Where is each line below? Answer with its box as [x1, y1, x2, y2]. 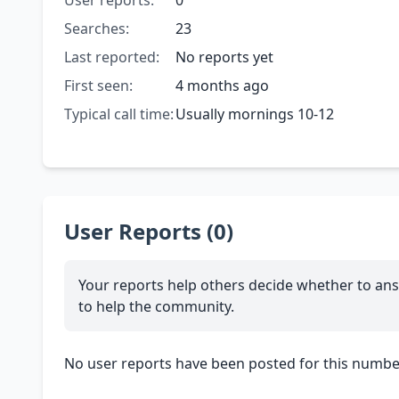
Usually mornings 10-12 [175, 104, 334, 125]
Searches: [64, 19, 129, 39]
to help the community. [78, 297, 234, 317]
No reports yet [175, 47, 273, 68]
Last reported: [64, 47, 159, 68]
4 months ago [175, 76, 269, 96]
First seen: [64, 76, 133, 96]
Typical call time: [64, 104, 174, 125]
